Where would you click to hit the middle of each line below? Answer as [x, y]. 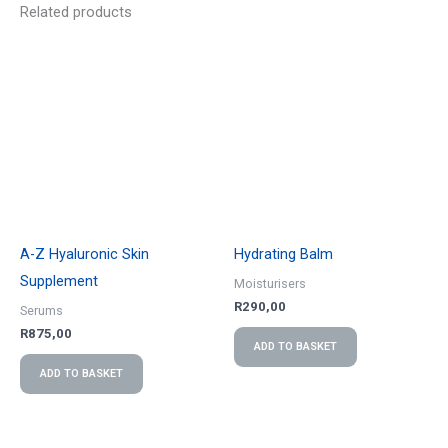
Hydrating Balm [283, 254]
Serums [41, 310]
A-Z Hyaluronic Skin [84, 254]
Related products [76, 11]
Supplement [59, 281]
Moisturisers [270, 283]
